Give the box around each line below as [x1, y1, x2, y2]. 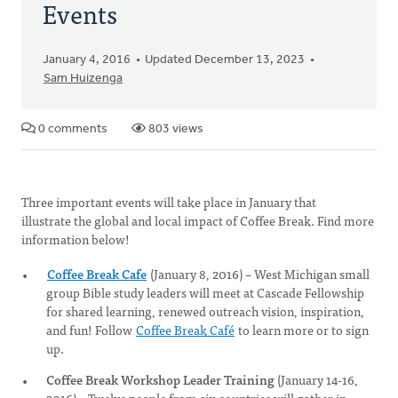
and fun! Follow [46, 320, 135, 339]
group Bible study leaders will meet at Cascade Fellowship [46, 283, 364, 302]
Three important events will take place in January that [21, 192, 316, 211]
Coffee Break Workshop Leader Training [46, 370, 275, 389]
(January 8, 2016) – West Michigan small [147, 264, 370, 283]
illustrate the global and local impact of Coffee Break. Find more [21, 211, 374, 230]
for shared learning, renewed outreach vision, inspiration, [46, 301, 364, 321]
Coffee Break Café [136, 320, 235, 339]
